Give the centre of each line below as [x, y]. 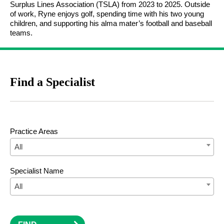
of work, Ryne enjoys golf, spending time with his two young [107, 14]
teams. [21, 33]
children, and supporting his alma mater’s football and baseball [111, 23]
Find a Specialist [52, 82]
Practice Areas [34, 131]
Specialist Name [37, 171]
